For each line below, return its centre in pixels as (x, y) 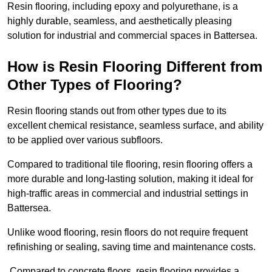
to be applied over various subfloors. (85, 140)
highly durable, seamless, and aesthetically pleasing (120, 21)
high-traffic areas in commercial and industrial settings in (128, 194)
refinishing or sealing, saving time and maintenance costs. (131, 247)
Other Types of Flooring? (95, 85)
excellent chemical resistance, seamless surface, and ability (135, 126)
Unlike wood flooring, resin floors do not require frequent (127, 233)
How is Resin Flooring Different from (135, 67)
